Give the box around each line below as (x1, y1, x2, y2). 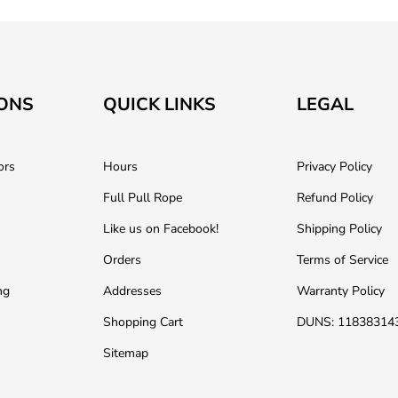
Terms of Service (297, 251, 389, 268)
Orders (102, 251, 141, 268)
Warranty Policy (297, 283, 386, 299)
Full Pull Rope (102, 189, 182, 206)
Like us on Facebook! (102, 220, 219, 237)
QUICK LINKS (102, 92, 216, 116)
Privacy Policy (297, 158, 373, 175)
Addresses (102, 283, 162, 299)
